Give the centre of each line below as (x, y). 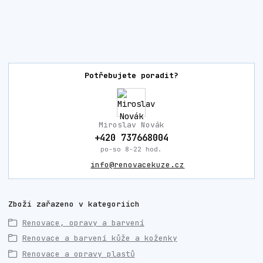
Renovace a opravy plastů (78, 254)
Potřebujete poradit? (131, 76)
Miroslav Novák (131, 124)
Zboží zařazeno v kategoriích (74, 204)
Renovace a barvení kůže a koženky (100, 238)
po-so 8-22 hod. (131, 149)
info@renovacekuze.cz (138, 164)
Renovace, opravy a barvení (83, 222)
